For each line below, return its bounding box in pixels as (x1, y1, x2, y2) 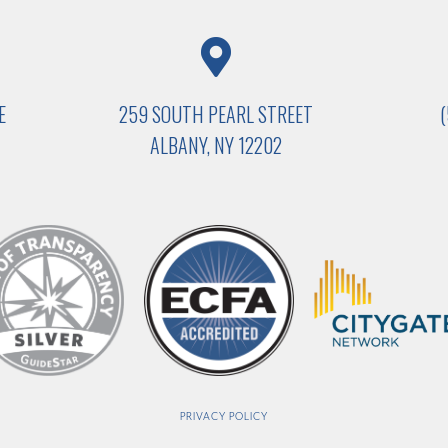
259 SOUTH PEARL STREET (118, 99, 313, 130)
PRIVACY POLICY (180, 410, 268, 422)
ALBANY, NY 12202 (149, 130, 282, 161)
